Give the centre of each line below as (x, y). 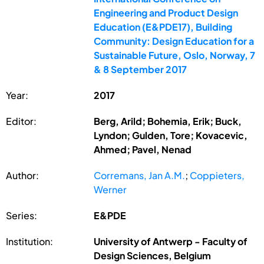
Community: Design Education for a (174, 41)
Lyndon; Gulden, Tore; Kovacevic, (171, 135)
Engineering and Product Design (166, 12)
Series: (22, 215)
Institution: (29, 241)
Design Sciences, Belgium (153, 255)
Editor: (21, 121)
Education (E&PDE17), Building (163, 27)
